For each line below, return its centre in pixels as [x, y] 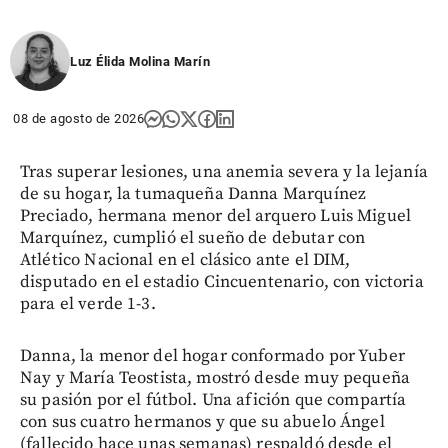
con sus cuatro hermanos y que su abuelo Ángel [202, 422]
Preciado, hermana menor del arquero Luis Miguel [216, 216]
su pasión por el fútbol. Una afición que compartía [213, 400]
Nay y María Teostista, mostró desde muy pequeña [215, 378]
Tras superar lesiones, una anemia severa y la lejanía [224, 172]
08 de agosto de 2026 [78, 119]
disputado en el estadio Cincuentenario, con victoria [222, 282]
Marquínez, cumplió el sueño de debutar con [193, 238]
